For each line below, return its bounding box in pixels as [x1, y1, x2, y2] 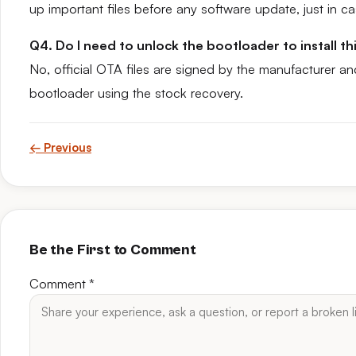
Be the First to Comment [29, 242, 196, 258]
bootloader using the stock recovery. [29, 85, 243, 101]
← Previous [29, 140, 91, 155]
